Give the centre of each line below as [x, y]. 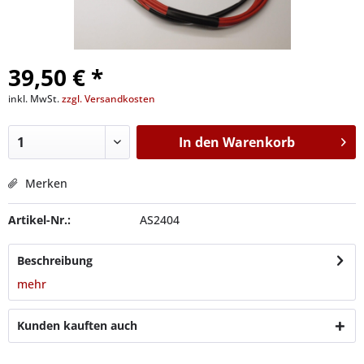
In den [199, 142]
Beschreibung [55, 260]
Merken [46, 183]
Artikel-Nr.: [39, 220]
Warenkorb [258, 142]
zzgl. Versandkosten [108, 99]
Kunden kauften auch [77, 325]
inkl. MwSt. [35, 99]
